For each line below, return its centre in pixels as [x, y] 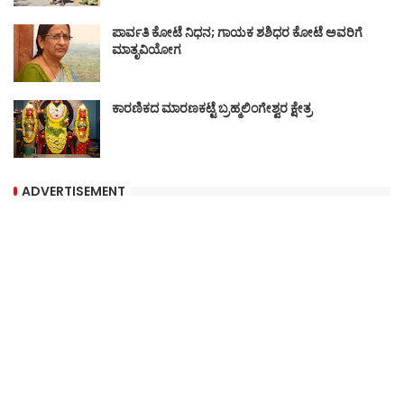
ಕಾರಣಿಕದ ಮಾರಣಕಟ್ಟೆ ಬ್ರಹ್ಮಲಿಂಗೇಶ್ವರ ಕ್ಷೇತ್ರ [212, 109]
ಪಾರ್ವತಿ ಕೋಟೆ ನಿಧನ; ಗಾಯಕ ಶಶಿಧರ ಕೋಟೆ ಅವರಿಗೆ [237, 33]
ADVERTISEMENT [73, 191]
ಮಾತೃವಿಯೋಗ [147, 50]
